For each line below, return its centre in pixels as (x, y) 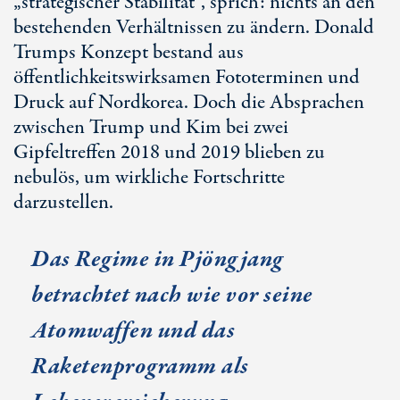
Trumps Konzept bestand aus (129, 53)
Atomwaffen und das (133, 331)
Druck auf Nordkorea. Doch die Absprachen (189, 103)
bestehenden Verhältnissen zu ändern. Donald (194, 28)
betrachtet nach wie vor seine (172, 295)
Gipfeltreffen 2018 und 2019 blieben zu (169, 153)
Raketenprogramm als (140, 367)
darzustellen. (63, 203)
